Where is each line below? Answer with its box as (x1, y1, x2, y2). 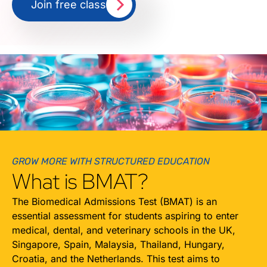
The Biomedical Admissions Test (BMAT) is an (12, 195, 217, 207)
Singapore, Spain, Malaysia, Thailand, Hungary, (12, 238, 225, 250)
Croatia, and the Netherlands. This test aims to (12, 252, 220, 265)
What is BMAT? (12, 166, 148, 195)
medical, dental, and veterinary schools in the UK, (12, 223, 235, 236)
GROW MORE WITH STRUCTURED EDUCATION (12, 155, 210, 167)
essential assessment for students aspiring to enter (12, 209, 238, 222)
